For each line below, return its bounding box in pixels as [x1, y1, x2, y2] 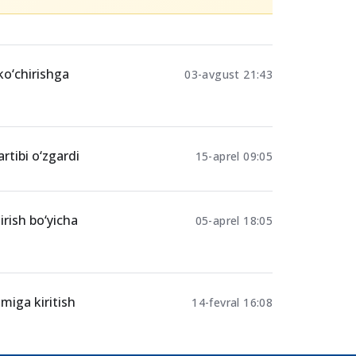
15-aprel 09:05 [195, 263, 273, 279]
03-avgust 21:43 [184, 181, 273, 197]
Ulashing [136, 9, 189, 27]
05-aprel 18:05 [195, 327, 273, 343]
